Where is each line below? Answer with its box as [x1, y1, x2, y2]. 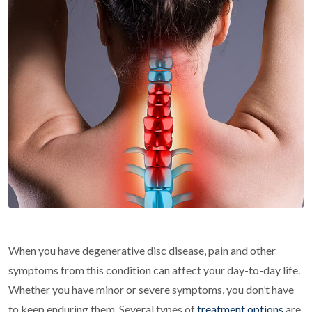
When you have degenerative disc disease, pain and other [8, 244, 276, 258]
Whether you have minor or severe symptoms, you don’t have [8, 283, 294, 297]
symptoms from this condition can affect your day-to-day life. [8, 263, 300, 277]
